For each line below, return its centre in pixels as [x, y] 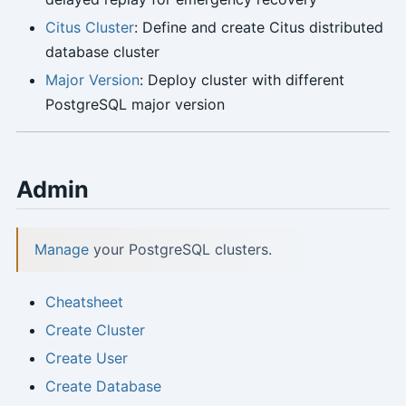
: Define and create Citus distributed [258, 28]
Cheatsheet [84, 302]
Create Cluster [95, 330]
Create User [86, 358]
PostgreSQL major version [135, 105]
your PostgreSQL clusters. [180, 250]
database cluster [102, 52]
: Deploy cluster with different [242, 80]
